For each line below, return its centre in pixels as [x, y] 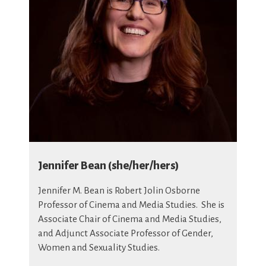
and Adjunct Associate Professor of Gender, [126, 233]
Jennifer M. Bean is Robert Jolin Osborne [119, 190]
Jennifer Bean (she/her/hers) [108, 166]
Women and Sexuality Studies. [99, 247]
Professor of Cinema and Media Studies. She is [131, 205]
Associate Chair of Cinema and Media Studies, [130, 219]
